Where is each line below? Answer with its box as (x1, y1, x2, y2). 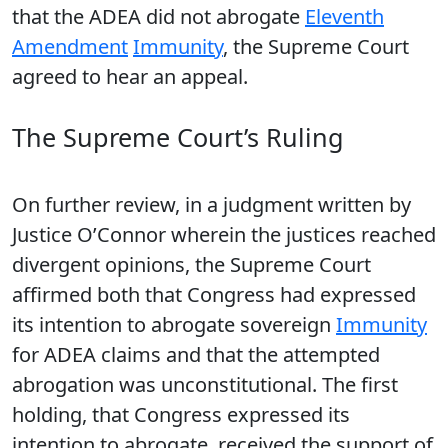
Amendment (12, 33, 128, 60)
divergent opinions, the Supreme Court (12, 251, 371, 278)
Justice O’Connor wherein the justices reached (12, 221, 436, 248)
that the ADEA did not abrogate (12, 3, 305, 30)
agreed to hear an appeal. (12, 63, 248, 90)
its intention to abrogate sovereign (12, 311, 336, 338)
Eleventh (305, 3, 384, 30)
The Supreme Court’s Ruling (12, 120, 344, 154)
